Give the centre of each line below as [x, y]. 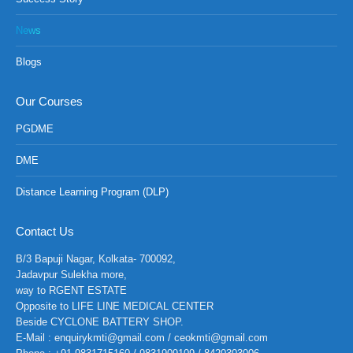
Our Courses [49, 101]
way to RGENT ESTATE [71, 290]
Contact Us [45, 231]
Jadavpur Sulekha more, [71, 275]
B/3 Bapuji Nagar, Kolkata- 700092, [96, 259]
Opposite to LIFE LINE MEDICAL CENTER [115, 306]
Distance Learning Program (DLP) [92, 192]
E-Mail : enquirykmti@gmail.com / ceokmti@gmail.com [142, 338]
